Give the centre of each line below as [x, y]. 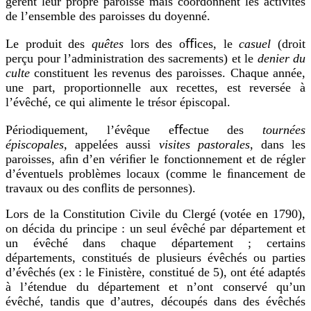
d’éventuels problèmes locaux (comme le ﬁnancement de [155, 173]
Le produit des [49, 43]
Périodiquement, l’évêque [78, 129]
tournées [275, 129]
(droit [288, 43]
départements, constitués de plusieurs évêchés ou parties [155, 257]
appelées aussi [117, 144]
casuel [255, 43]
